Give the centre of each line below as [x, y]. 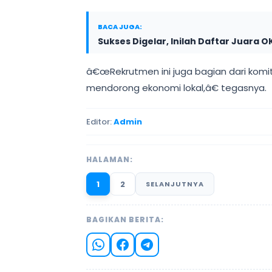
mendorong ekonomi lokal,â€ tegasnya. [176, 88]
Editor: [100, 122]
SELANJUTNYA [175, 184]
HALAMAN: [110, 159]
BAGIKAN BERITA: [125, 219]
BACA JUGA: [120, 27]
